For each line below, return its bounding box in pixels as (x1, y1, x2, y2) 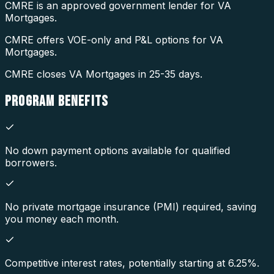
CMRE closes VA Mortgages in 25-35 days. (5, 68, 202, 81)
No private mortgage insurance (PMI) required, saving (5, 200, 256, 213)
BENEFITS (57, 92, 109, 110)
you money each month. (5, 212, 119, 225)
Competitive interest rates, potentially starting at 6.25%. (5, 256, 259, 269)
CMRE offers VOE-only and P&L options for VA (5, 34, 223, 46)
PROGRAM (5, 92, 58, 110)
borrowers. (5, 156, 57, 169)
